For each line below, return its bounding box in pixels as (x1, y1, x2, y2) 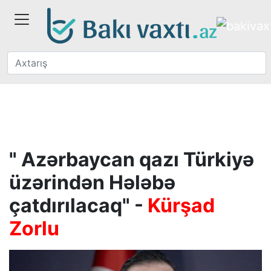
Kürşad (148, 194, 215, 217)
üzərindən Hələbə (9, 171, 175, 194)
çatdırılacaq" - (9, 194, 148, 217)
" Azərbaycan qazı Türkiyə (9, 148, 254, 171)
